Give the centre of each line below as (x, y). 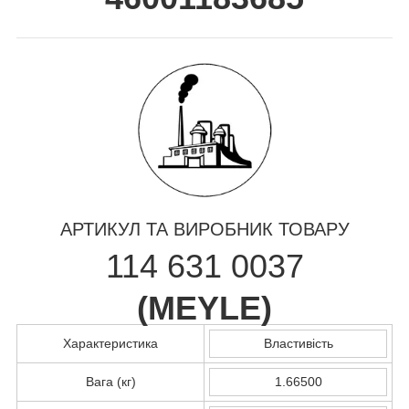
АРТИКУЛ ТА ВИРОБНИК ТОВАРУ (204, 229)
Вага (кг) (110, 381)
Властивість (298, 343)
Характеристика (110, 343)
